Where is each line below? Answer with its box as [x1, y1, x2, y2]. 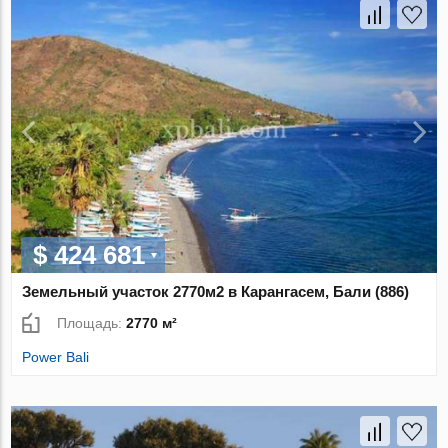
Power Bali [22, 348, 90, 365]
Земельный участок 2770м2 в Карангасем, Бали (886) [22, 282, 410, 300]
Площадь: [57, 314, 127, 331]
